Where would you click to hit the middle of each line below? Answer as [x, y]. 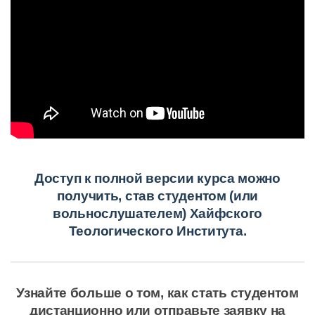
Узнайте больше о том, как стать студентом [157, 293]
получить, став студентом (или [157, 196]
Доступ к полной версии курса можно [157, 179]
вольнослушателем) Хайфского [157, 214]
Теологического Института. [157, 231]
